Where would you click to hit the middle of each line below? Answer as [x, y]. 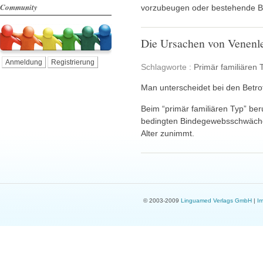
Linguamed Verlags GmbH [216, 201]
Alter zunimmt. [168, 133]
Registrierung [73, 62]
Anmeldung [24, 62]
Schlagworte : [167, 67]
